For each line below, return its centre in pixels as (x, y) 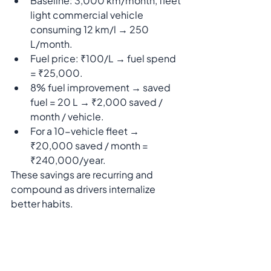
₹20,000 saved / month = (90, 145)
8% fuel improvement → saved (101, 87)
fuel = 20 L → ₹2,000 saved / (97, 102)
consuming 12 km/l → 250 (90, 29)
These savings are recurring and (83, 175)
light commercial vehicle (88, 15)
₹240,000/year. (68, 160)
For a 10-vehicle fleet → (86, 131)
